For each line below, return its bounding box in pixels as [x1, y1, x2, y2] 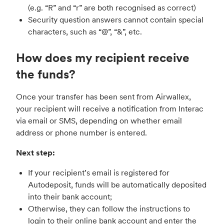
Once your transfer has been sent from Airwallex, [16, 91, 191, 102]
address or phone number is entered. [16, 127, 147, 138]
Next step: [16, 147, 55, 158]
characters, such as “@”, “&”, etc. [28, 26, 142, 37]
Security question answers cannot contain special [28, 14, 203, 25]
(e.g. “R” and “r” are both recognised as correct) [28, 2, 196, 13]
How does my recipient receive [16, 50, 189, 66]
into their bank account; [28, 191, 112, 202]
